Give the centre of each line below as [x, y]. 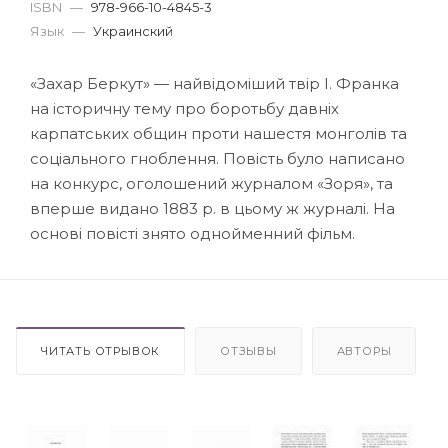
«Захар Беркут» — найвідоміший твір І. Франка [214, 83]
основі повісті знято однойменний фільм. [192, 233]
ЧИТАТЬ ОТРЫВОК [101, 350]
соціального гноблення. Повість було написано [217, 158]
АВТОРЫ [364, 350]
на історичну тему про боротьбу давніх [184, 108]
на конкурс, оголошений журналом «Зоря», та [211, 183]
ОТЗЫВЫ [248, 350]
